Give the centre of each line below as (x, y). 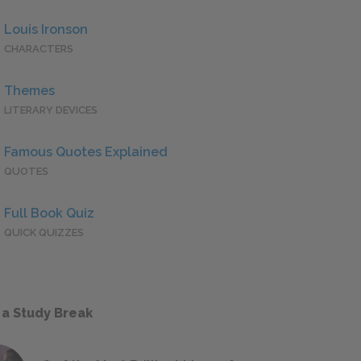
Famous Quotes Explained (86, 152)
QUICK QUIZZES (44, 233)
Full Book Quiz (49, 214)
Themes (29, 91)
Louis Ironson (46, 30)
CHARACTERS (39, 49)
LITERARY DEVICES (51, 110)
